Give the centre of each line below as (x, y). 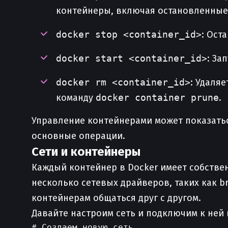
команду (76, 98)
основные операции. (78, 136)
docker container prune (157, 97)
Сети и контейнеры (86, 152)
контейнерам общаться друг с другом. (116, 198)
